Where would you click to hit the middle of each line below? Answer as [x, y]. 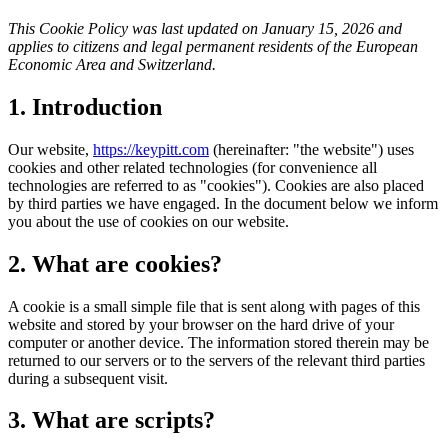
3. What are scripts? [111, 420]
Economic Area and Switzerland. [112, 64]
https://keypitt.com [151, 149]
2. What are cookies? [115, 263]
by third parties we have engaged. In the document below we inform [223, 203]
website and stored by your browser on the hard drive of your [201, 324]
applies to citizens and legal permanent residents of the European [213, 46]
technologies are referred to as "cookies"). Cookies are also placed [216, 185]
